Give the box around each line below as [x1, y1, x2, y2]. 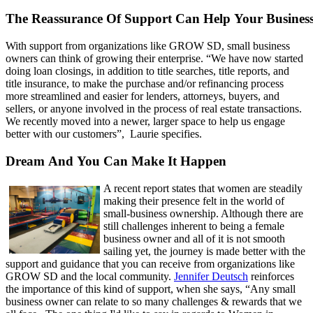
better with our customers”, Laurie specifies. [6, 128, 202, 140]
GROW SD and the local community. [6, 270, 174, 282]
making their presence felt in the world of [103, 194, 284, 207]
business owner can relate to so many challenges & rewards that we [6, 295, 302, 307]
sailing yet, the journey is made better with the [103, 245, 305, 257]
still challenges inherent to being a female [103, 219, 284, 232]
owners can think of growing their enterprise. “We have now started [6, 52, 303, 65]
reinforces [248, 270, 294, 282]
